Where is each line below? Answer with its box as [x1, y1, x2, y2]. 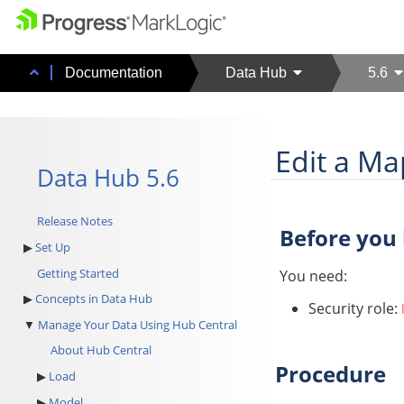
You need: [280, 266, 347, 286]
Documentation [65, 65, 162, 80]
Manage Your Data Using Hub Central [37, 316, 237, 333]
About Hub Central [50, 342, 151, 359]
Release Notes [36, 213, 113, 230]
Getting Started [36, 264, 119, 281]
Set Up [34, 238, 70, 255]
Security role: [308, 298, 401, 318]
